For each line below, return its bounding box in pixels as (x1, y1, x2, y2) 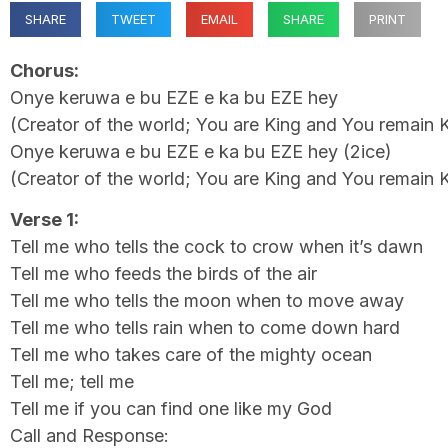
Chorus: (10, 60, 79, 81)
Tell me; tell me (10, 371, 134, 393)
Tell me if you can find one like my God (10, 398, 332, 420)
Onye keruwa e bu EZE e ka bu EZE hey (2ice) (10, 141, 392, 162)
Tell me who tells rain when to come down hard (10, 317, 400, 339)
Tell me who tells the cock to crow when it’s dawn (10, 236, 423, 258)
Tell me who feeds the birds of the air (10, 263, 317, 285)
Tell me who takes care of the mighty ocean (10, 344, 372, 366)
